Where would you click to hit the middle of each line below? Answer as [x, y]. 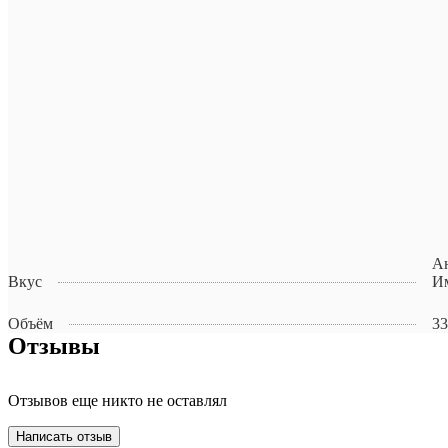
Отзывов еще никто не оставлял [117, 401]
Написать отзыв [64, 437]
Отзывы [54, 346]
